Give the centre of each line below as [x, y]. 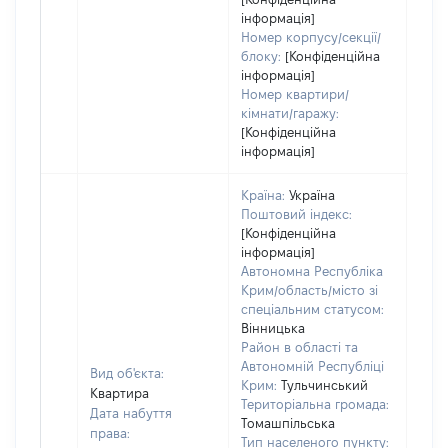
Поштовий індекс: [296, 214]
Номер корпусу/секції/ [311, 37]
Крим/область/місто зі [309, 290]
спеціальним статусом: [312, 309]
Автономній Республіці [312, 366]
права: [110, 433]
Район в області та [299, 347]
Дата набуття [131, 413]
